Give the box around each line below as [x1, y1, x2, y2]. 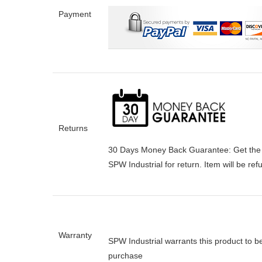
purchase [108, 250, 143, 260]
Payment [58, 9, 91, 19]
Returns [58, 123, 88, 133]
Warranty [58, 230, 92, 240]
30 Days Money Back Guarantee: [108, 145, 233, 155]
